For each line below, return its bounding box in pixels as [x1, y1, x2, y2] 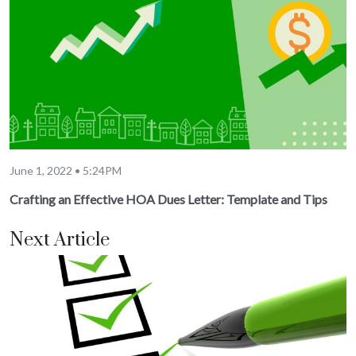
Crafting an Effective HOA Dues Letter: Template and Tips [10, 191, 327, 207]
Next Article [10, 227, 110, 252]
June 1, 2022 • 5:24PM [10, 163, 122, 177]
